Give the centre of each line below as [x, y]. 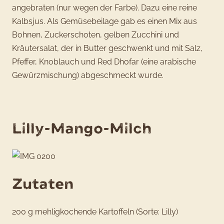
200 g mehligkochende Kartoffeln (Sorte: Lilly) [95, 211]
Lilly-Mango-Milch [82, 129]
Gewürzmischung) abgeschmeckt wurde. [88, 75]
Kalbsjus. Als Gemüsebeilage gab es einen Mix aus [104, 21]
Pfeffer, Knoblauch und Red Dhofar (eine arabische [104, 62]
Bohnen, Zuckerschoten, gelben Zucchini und [95, 35]
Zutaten [43, 184]
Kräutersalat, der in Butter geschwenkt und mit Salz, [107, 48]
